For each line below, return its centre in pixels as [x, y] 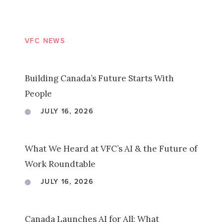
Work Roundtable [60, 164]
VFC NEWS [45, 41]
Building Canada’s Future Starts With [99, 78]
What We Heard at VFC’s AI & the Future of [111, 149]
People [38, 94]
